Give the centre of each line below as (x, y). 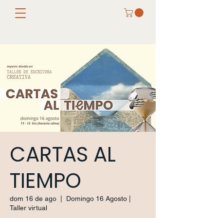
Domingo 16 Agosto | (99, 198)
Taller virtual (28, 208)
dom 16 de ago (33, 198)
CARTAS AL (63, 154)
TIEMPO (45, 181)
